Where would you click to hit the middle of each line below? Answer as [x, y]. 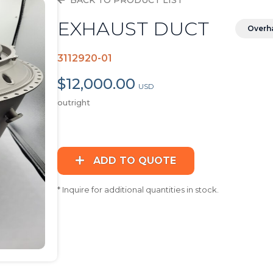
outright [74, 102]
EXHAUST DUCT [136, 29]
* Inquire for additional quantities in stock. [138, 189]
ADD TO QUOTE [133, 160]
